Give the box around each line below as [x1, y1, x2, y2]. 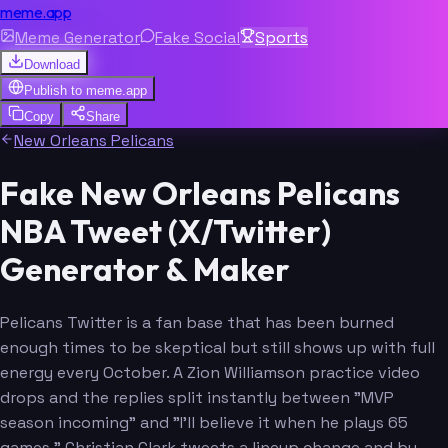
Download [24, 57, 80, 72]
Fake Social [155, 27, 240, 48]
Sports [255, 27, 308, 48]
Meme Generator [15, 27, 140, 48]
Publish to [24, 83, 86, 98]
